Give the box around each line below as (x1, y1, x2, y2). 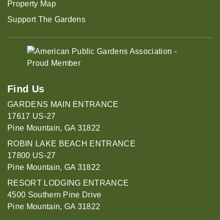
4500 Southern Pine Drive (7, 191, 102, 199)
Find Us (7, 83, 45, 95)
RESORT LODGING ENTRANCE (7, 179, 129, 188)
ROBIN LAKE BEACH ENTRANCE (7, 139, 136, 148)
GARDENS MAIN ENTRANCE (7, 100, 119, 109)
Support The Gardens (7, 15, 86, 24)
